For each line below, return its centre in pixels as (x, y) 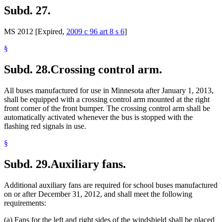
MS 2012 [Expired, (35, 32)
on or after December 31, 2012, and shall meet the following (98, 194)
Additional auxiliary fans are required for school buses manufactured (111, 185)
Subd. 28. (27, 70)
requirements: (25, 203)
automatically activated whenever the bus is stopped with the (98, 117)
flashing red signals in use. (45, 126)
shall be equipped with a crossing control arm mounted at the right (107, 100)
